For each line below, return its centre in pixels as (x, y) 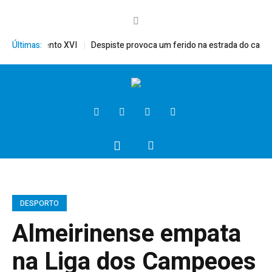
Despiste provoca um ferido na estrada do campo (170, 46)
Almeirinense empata (127, 234)
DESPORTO (39, 203)
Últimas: (27, 46)
